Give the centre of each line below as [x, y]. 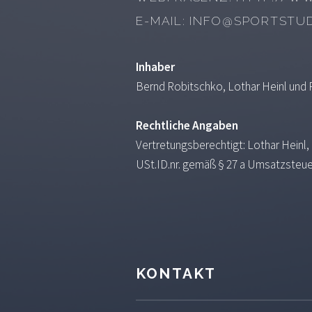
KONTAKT [176, 273]
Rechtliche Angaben [187, 125]
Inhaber [156, 67]
